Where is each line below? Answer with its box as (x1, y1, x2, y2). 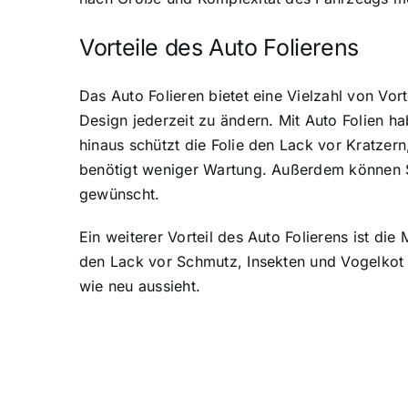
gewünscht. (79, 184, 160, 203)
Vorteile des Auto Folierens (79, 33, 359, 61)
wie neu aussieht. (79, 276, 201, 295)
